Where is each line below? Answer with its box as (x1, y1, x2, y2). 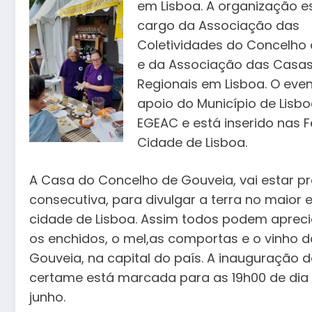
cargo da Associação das (137, 17, 299, 34)
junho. (29, 288, 65, 306)
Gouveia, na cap (29, 249, 132, 267)
